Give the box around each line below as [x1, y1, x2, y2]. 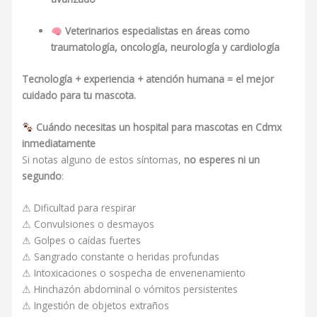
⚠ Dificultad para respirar [22, 200, 137, 214]
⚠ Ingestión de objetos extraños [22, 298, 170, 312]
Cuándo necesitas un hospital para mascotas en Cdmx [35, 120, 282, 134]
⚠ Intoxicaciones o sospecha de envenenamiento [22, 265, 246, 279]
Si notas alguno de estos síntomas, [22, 152, 185, 166]
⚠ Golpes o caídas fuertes [22, 233, 142, 247]
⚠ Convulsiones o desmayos [22, 217, 155, 231]
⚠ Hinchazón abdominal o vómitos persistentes [22, 282, 238, 296]
